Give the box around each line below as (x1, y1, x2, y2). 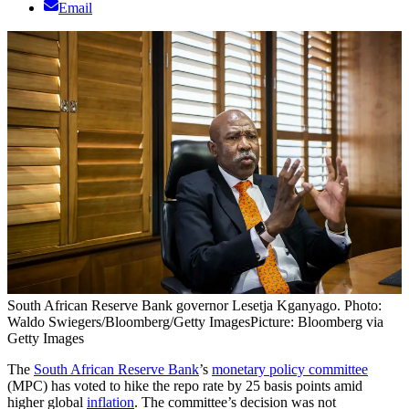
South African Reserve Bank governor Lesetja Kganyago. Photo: (7, 298, 382, 314)
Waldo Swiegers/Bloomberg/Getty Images (7, 314, 250, 330)
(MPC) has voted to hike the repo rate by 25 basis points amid (7, 378, 362, 394)
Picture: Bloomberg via (250, 314, 383, 330)
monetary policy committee (212, 362, 368, 378)
